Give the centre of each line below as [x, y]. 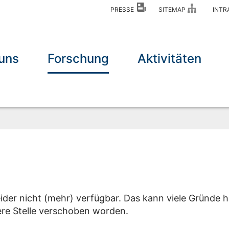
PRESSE [123, 10]
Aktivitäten [170, 59]
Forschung [78, 59]
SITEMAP [173, 10]
